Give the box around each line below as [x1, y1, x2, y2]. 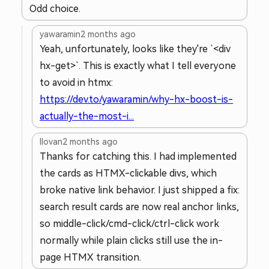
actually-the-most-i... [40, 111, 134, 121]
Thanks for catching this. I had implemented [40, 151, 237, 162]
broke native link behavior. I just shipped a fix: [40, 185, 240, 195]
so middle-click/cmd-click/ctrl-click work [40, 219, 219, 229]
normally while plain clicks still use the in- [40, 235, 223, 246]
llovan [40, 137, 62, 147]
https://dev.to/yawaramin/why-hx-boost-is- [40, 94, 233, 104]
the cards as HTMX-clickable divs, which [40, 168, 217, 178]
